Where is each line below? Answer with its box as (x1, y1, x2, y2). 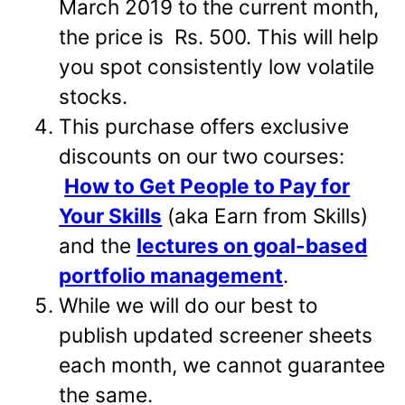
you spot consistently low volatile (59, 53, 375, 79)
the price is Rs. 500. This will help (59, 24, 380, 49)
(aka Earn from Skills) (162, 202, 369, 228)
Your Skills (59, 202, 163, 228)
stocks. (59, 83, 128, 108)
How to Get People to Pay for (64, 173, 351, 198)
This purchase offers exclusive (59, 113, 350, 138)
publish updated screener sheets (59, 322, 373, 347)
